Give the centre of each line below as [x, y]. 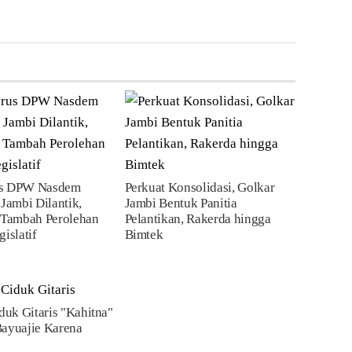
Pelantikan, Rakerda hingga [198, 219]
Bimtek [144, 235]
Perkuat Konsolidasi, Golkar [200, 187]
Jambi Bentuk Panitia [181, 203]
